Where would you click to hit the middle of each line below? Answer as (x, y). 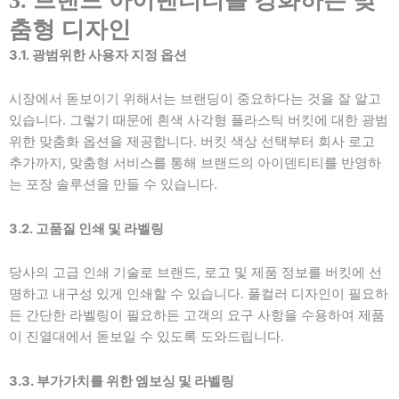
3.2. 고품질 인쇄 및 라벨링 (86, 228)
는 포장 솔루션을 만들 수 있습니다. (113, 185)
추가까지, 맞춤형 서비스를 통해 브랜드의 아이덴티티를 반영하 (195, 163)
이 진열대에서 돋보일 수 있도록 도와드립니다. (147, 337)
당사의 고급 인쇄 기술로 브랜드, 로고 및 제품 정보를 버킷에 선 (195, 273)
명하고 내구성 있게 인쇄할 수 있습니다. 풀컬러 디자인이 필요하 (199, 294)
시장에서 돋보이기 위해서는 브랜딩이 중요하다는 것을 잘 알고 (195, 99)
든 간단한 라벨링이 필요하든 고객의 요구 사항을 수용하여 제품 (197, 316)
